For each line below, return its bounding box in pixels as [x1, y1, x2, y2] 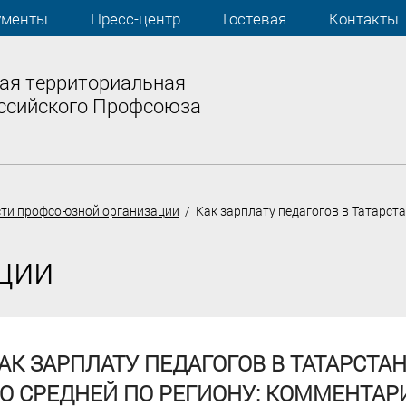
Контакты [328, 8, 399, 29]
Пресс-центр [90, 8, 180, 29]
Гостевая [222, 8, 286, 29]
